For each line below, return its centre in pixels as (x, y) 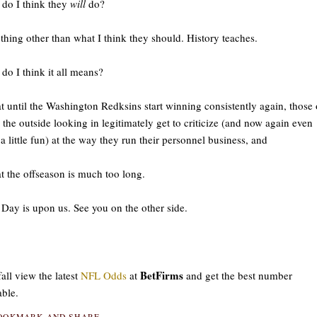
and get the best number (238, 275)
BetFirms (162, 275)
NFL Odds (104, 275)
